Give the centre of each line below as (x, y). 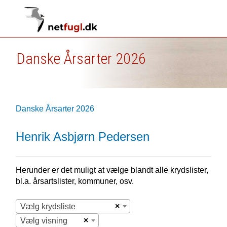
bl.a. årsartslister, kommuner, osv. (74, 181)
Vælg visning (44, 221)
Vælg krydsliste (48, 206)
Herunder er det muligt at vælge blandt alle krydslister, (112, 170)
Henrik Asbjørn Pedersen (82, 137)
